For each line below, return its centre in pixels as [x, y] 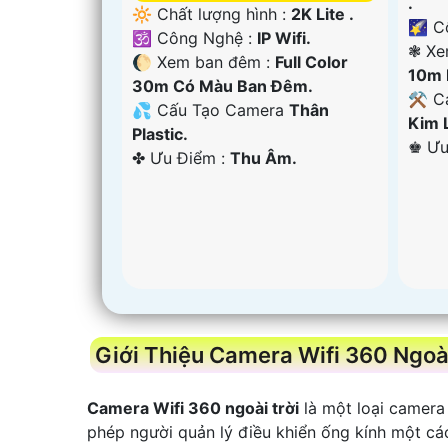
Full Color [311, 62]
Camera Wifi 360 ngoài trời [193, 407]
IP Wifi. [284, 38]
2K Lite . [322, 14]
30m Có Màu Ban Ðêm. [222, 86]
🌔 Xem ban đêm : [203, 62]
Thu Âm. [263, 158]
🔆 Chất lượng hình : [211, 14]
